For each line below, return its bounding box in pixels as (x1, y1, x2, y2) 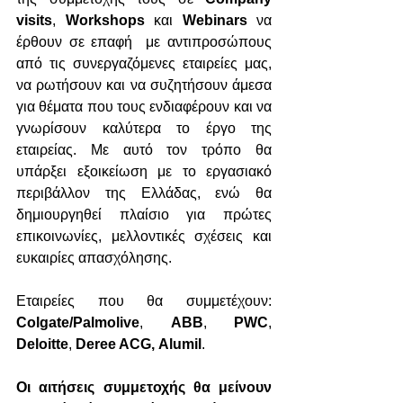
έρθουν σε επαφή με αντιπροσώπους (16, 34, 272, 49)
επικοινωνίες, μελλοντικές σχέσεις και (16, 228, 272, 244)
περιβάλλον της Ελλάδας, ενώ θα (16, 185, 272, 201)
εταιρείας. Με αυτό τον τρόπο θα (16, 142, 272, 157)
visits (16, 13, 52, 28)
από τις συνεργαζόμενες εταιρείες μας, (16, 56, 272, 71)
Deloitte (16, 336, 68, 352)
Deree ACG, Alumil (76, 336, 201, 352)
